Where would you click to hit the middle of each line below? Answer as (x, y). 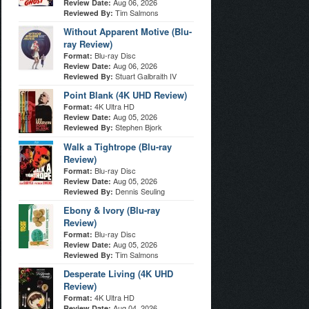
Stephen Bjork (139, 127)
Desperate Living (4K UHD (118, 273)
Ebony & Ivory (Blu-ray (112, 210)
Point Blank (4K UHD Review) (125, 95)
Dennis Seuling (140, 191)
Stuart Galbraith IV (146, 76)
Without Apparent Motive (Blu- (128, 31)
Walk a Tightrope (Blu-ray (118, 147)
